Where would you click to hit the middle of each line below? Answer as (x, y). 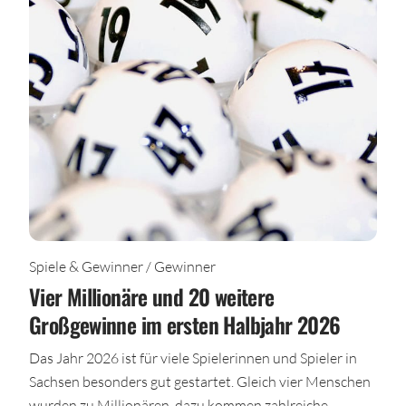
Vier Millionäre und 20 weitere (152, 297)
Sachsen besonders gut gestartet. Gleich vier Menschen (200, 382)
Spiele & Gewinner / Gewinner (122, 266)
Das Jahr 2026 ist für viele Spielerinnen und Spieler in (193, 358)
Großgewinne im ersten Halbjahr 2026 (185, 325)
